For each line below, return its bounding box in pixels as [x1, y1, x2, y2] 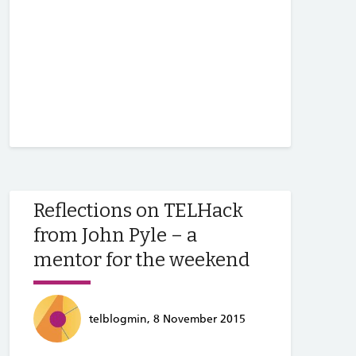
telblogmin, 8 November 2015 [89, 311, 246, 325]
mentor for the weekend [33, 248, 250, 271]
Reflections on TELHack [33, 199, 243, 222]
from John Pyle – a [33, 223, 197, 246]
